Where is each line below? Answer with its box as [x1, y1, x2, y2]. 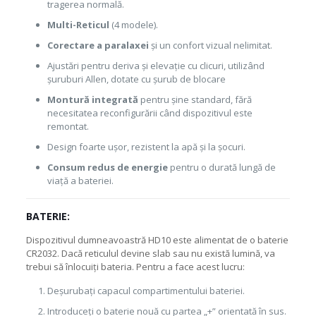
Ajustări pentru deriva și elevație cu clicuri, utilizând [47, 59, 265, 72]
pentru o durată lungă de [167, 161, 276, 174]
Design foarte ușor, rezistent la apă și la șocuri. [47, 140, 245, 153]
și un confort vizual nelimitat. [148, 39, 272, 51]
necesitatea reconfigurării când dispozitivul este [47, 107, 253, 119]
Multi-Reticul [47, 18, 109, 31]
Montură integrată [47, 93, 138, 106]
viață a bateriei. [47, 174, 114, 187]
